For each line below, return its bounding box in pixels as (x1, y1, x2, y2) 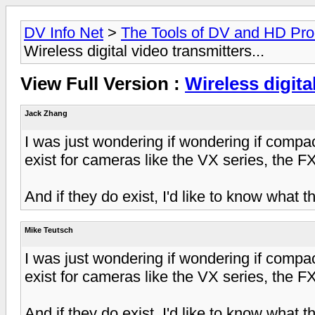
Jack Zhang (25, 108, 67, 117)
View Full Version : (20, 73, 185, 95)
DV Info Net (24, 24, 103, 41)
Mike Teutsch (25, 225, 73, 234)
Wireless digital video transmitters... (24, 42, 264, 60)
